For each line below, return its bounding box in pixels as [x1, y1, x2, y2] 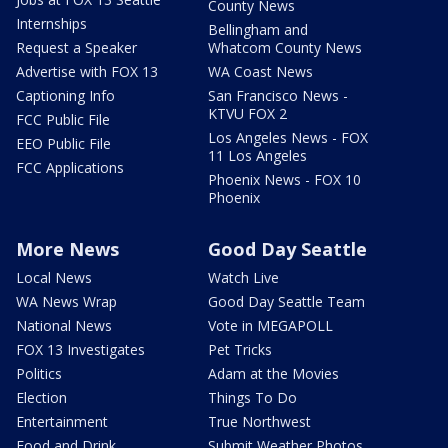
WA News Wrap [16, 291, 117, 311]
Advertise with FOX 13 [16, 61, 158, 81]
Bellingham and [208, 19, 308, 39]
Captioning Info [16, 85, 115, 105]
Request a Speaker [16, 37, 137, 57]
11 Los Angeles [208, 145, 307, 165]
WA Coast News [208, 61, 313, 81]
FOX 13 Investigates [16, 339, 145, 359]
